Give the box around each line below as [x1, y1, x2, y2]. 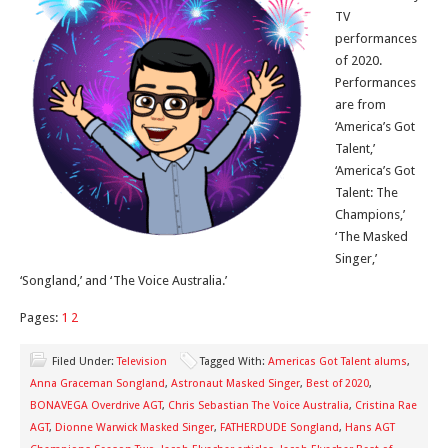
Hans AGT [345, 421, 395, 434]
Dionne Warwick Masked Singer [55, 421, 214, 434]
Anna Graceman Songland [30, 377, 165, 390]
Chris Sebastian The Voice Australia [168, 399, 349, 412]
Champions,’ [335, 207, 405, 222]
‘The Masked [335, 229, 408, 244]
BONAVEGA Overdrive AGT [30, 399, 162, 412]
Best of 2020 [306, 377, 369, 390]
